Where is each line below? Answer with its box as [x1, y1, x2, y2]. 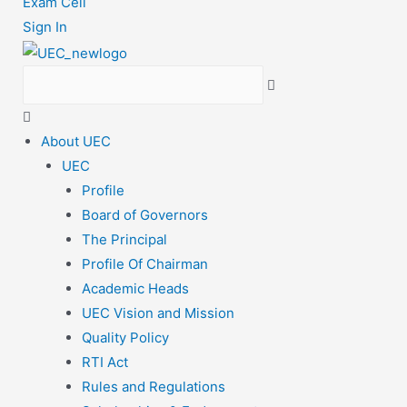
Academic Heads [82, 280, 189, 298]
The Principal [82, 231, 167, 249]
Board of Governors [82, 206, 208, 224]
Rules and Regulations [82, 378, 225, 396]
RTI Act [82, 353, 128, 372]
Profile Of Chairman [82, 255, 208, 273]
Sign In [23, 18, 67, 36]
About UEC [41, 133, 111, 151]
